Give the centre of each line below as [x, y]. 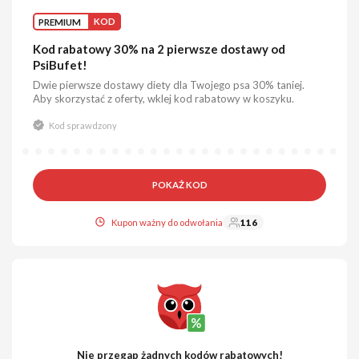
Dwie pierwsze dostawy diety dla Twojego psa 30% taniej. [169, 85]
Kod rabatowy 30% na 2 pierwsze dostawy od [159, 48]
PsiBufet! [61, 65]
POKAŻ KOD [179, 185]
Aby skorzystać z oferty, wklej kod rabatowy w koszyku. [164, 98]
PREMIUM [60, 22]
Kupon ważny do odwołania [167, 222]
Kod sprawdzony [83, 125]
